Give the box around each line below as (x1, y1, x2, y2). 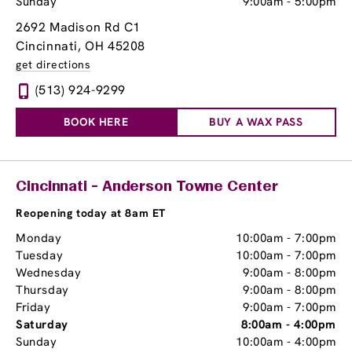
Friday (16, 299, 51, 315)
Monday (16, 230, 62, 246)
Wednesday (16, 265, 82, 280)
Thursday (16, 282, 69, 298)
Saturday (16, 317, 68, 332)
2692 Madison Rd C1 (16, 19, 141, 35)
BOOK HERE (63, 115, 129, 129)
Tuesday (16, 247, 64, 263)
